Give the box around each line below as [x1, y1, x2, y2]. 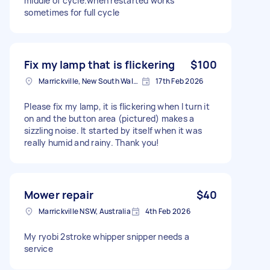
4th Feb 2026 [145, 206, 190, 216]
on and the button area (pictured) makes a [24, 112, 195, 124]
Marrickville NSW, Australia [39, 206, 131, 216]
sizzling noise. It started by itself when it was [24, 124, 202, 136]
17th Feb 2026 [155, 75, 204, 86]
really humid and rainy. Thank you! [24, 136, 160, 148]
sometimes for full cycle [24, 6, 119, 18]
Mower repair [24, 187, 93, 202]
